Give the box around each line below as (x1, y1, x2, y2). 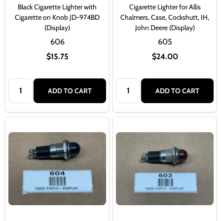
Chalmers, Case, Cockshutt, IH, (120, 12, 209, 22)
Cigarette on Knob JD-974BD (15, 12, 100, 22)
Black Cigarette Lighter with (18, 2, 97, 11)
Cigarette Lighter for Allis (129, 2, 201, 11)
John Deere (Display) (135, 23, 195, 32)
